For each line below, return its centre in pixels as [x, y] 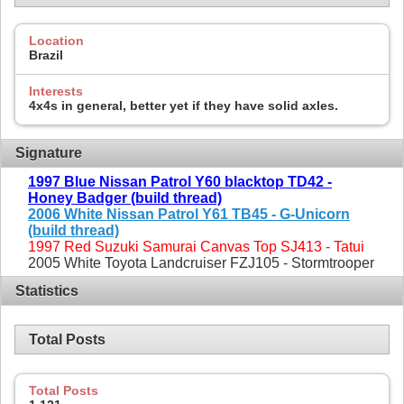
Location [56, 41]
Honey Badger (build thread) [125, 197]
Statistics [47, 290]
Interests [56, 91]
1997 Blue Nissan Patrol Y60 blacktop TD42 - [180, 181]
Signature [49, 152]
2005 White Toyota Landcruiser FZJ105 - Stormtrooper [201, 262]
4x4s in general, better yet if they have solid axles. [184, 105]
